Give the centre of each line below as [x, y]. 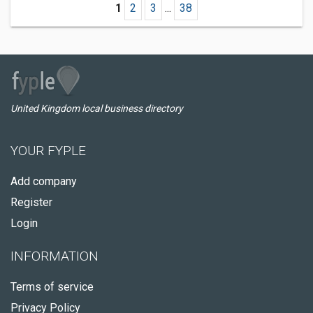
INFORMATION [54, 256]
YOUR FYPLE [48, 151]
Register [31, 202]
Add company [44, 181]
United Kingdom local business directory [97, 108]
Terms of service [52, 287]
